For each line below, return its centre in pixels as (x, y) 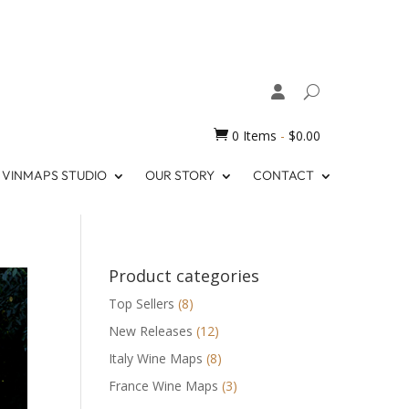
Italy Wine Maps (156, 358)
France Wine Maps (164, 385)
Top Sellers (142, 303)
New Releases (151, 330)
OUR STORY (179, 176)
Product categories (184, 275)
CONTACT (283, 176)
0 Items (254, 135)
